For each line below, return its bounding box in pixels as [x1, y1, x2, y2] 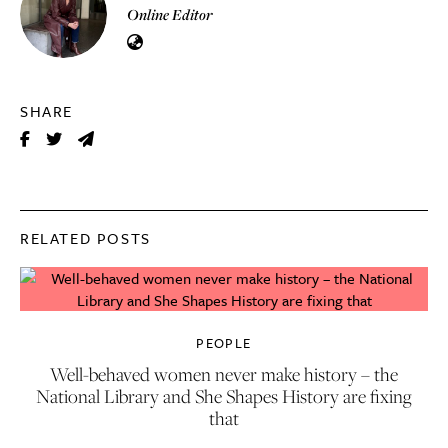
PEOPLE [196, 333, 252, 353]
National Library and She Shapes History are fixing [36, 383, 412, 409]
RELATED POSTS [20, 227, 151, 249]
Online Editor [127, 4, 213, 25]
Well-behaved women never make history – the [50, 361, 398, 387]
